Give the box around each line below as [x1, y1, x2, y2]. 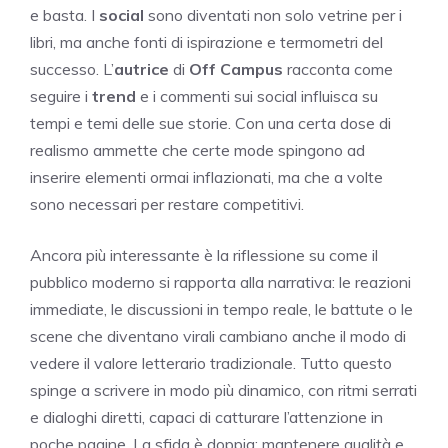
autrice [114, 58, 169, 79]
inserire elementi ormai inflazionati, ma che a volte [30, 166, 383, 187]
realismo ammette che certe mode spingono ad [30, 139, 365, 160]
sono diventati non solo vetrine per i [144, 4, 402, 25]
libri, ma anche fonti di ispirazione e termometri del [30, 31, 383, 52]
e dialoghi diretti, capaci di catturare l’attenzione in [30, 406, 383, 427]
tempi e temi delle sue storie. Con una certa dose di [30, 112, 391, 133]
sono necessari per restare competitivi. [30, 193, 304, 214]
